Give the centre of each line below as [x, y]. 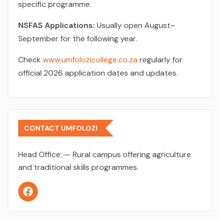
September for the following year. [78, 39]
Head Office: [41, 154]
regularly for [160, 60]
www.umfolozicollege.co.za [90, 60]
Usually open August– [135, 25]
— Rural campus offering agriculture [127, 154]
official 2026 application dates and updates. [98, 73]
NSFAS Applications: [56, 25]
